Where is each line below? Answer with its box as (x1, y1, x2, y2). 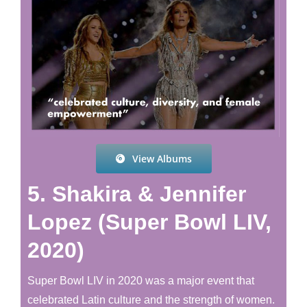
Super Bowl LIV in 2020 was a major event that (27, 275, 254, 287)
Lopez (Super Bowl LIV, (27, 210, 271, 235)
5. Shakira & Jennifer (27, 182, 246, 207)
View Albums (132, 152, 192, 166)
